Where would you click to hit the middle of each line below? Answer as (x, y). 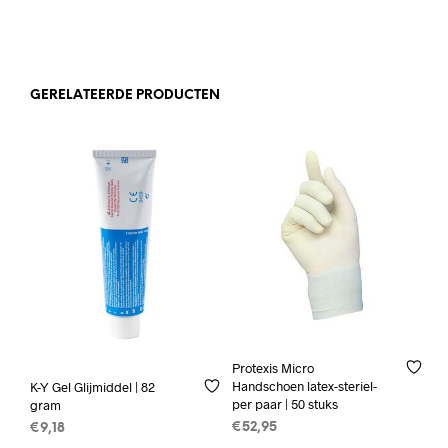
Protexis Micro (272, 368)
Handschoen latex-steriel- (304, 386)
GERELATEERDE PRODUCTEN (125, 96)
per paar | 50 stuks (284, 404)
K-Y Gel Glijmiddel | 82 (92, 386)
